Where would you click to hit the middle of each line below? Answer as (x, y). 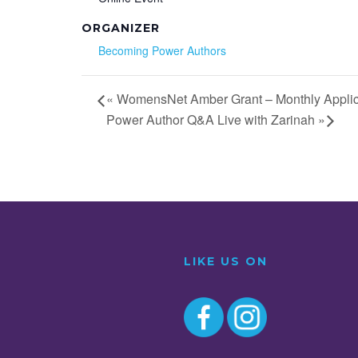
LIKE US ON (225, 261)
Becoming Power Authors (162, 50)
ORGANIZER (121, 28)
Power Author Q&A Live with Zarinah (212, 119)
